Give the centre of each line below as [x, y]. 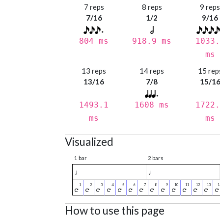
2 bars [156, 158]
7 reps [94, 7]
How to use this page [115, 211]
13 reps [94, 71]
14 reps [152, 71]
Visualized [89, 142]
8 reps [152, 7]
